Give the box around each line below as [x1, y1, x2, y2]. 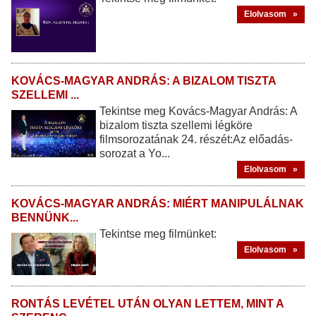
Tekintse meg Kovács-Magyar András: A [99, 105, 297, 118]
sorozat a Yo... [99, 147, 170, 160]
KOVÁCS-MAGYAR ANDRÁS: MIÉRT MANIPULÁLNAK [11, 197, 304, 210]
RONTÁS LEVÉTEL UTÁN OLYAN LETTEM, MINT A [11, 298, 284, 310]
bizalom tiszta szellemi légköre [99, 119, 253, 132]
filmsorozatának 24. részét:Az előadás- [99, 133, 293, 146]
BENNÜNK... [11, 212, 78, 224]
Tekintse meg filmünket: [99, 228, 217, 241]
